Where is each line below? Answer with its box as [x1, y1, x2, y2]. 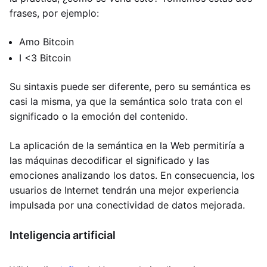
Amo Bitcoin [19, 36, 74, 48]
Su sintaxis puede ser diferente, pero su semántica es [10, 80, 250, 92]
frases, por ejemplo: [10, 7, 99, 19]
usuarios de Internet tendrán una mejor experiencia [10, 184, 239, 196]
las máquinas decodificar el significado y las [10, 154, 209, 166]
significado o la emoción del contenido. [10, 110, 188, 122]
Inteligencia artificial [10, 229, 116, 241]
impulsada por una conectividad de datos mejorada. [10, 199, 245, 211]
